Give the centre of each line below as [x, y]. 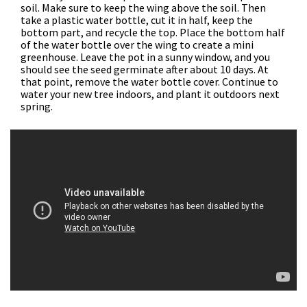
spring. [37, 106]
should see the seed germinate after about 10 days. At [145, 69]
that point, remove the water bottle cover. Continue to [149, 81]
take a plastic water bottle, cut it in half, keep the [137, 20]
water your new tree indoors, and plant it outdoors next [150, 94]
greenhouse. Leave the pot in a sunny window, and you [145, 57]
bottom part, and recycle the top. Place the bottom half [153, 32]
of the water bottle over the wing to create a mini [137, 44]
